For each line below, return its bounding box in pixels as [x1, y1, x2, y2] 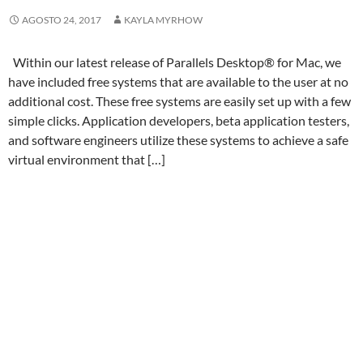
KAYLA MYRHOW [124, 14, 203, 26]
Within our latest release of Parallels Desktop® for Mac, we [8, 54, 341, 70]
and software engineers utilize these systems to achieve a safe [8, 132, 348, 147]
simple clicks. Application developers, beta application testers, [8, 113, 349, 128]
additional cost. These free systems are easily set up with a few [8, 93, 351, 109]
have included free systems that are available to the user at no [8, 74, 348, 89]
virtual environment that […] [8, 152, 165, 167]
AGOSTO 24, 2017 [22, 14, 101, 26]
